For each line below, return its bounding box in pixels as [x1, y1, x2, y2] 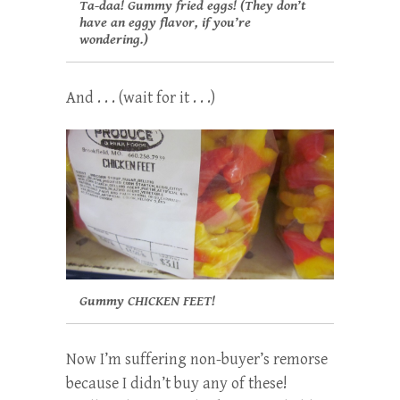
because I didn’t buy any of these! [66, 374, 287, 394]
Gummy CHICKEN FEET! [79, 293, 219, 311]
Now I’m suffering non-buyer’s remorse [66, 350, 328, 370]
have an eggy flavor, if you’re [79, 13, 251, 31]
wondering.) [79, 30, 148, 48]
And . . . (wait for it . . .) [66, 87, 215, 107]
